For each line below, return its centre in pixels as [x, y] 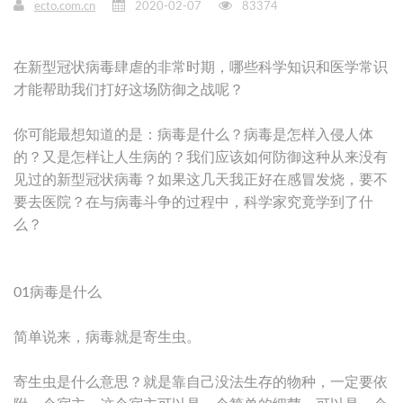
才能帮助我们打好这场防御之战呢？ [129, 90]
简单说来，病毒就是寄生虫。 [107, 337]
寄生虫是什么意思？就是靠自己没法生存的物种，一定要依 [201, 382]
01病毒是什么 [58, 292]
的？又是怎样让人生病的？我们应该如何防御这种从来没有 [201, 157]
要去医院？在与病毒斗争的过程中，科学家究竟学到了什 [193, 202]
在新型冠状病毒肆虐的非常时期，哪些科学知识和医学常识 [201, 67]
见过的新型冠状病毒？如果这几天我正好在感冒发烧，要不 [201, 179]
